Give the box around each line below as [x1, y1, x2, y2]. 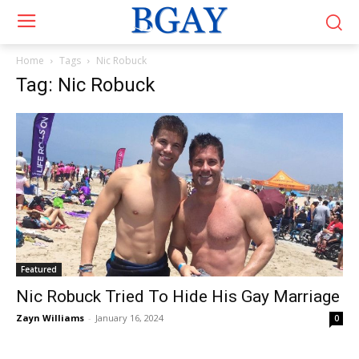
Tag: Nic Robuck [16, 74, 155, 96]
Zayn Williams [16, 312, 84, 324]
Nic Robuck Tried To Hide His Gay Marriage [16, 287, 340, 306]
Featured [21, 264, 57, 275]
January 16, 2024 [95, 312, 163, 324]
